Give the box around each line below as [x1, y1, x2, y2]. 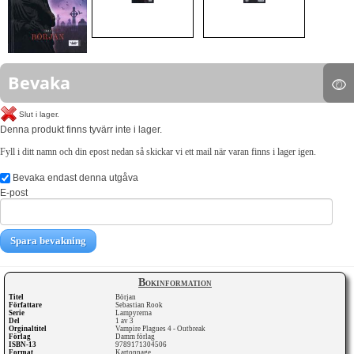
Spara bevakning [10, 234, 86, 247]
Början [115, 292, 138, 301]
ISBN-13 [9, 340, 36, 348]
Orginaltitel [9, 324, 47, 333]
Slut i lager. [19, 109, 59, 119]
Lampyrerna [115, 308, 154, 317]
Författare [9, 300, 42, 309]
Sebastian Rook [115, 300, 165, 309]
